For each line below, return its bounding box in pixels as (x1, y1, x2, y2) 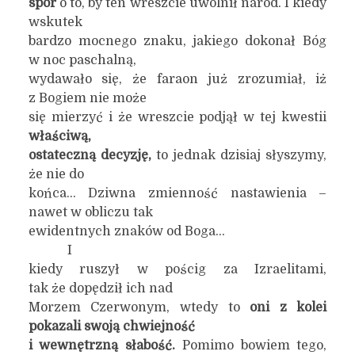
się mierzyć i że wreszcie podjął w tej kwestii (28, 110, 327, 124)
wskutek (28, 15, 82, 29)
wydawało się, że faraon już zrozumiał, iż (28, 72, 327, 86)
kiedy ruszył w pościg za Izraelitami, (28, 262, 327, 277)
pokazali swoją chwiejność (28, 319, 195, 334)
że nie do (28, 167, 84, 181)
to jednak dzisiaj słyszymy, (151, 148, 327, 162)
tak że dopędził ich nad (28, 281, 173, 296)
